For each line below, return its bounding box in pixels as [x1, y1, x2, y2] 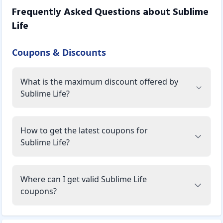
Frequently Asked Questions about [12, 4, 173, 20]
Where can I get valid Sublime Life [20, 173, 147, 185]
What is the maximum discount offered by [20, 76, 178, 87]
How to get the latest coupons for [20, 124, 148, 136]
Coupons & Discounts [12, 46, 106, 58]
